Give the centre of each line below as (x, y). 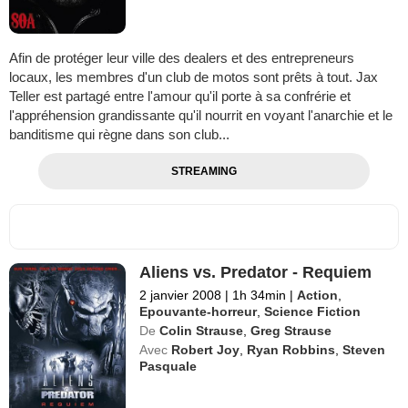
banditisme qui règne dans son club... (119, 135)
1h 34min (260, 296)
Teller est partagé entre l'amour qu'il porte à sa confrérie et (180, 97)
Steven (364, 350)
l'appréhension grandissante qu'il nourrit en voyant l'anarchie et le (201, 116)
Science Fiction (313, 312)
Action (318, 296)
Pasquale (168, 367)
